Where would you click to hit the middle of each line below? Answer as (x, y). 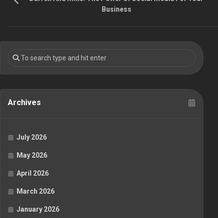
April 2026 (33, 173)
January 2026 (38, 209)
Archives (24, 103)
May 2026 (32, 155)
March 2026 (36, 191)
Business (116, 9)
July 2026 (32, 137)
